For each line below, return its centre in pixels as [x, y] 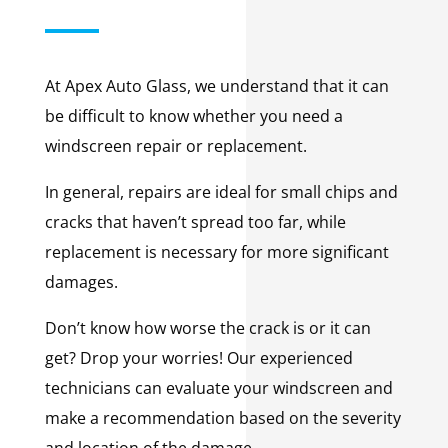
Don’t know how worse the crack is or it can [207, 327]
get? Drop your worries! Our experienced [198, 357]
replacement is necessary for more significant [216, 251]
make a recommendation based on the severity [222, 417]
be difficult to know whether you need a [193, 115]
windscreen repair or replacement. [177, 145]
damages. [83, 281]
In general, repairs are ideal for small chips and [221, 191]
